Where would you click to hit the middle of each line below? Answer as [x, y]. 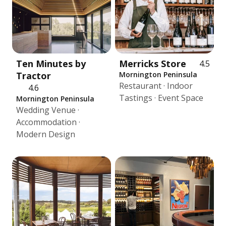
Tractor [34, 76]
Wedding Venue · [48, 110]
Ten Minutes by [51, 64]
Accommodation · [48, 122]
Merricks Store [153, 64]
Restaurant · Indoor [156, 86]
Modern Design [46, 134]
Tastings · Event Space [161, 98]
